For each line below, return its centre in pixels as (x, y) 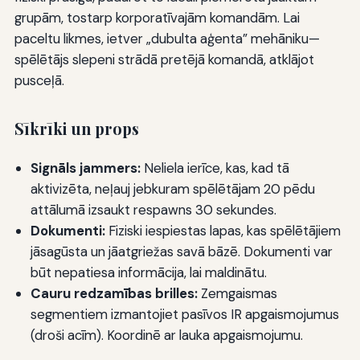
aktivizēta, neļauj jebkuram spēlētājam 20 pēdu (172, 189)
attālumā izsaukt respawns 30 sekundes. (153, 210)
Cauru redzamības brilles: (114, 294)
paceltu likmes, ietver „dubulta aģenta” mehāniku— (167, 39)
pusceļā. (39, 81)
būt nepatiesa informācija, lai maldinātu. (148, 273)
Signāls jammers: (85, 168)
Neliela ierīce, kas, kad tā (215, 168)
